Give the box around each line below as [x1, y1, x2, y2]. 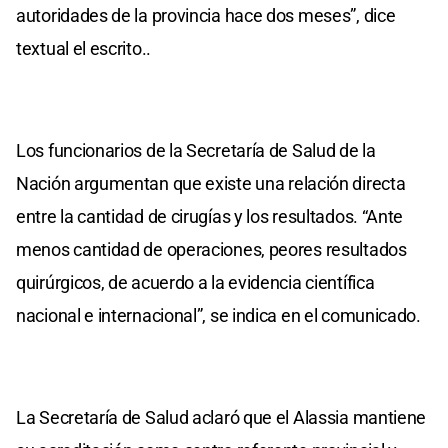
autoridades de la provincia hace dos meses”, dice [16, 4, 396, 26]
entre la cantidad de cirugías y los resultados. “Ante [16, 205, 404, 227]
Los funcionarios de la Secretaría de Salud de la [16, 139, 376, 161]
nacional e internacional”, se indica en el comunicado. [16, 304, 421, 326]
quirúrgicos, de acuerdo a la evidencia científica [16, 271, 375, 293]
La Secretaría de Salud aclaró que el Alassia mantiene [16, 406, 427, 428]
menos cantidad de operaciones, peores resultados [16, 238, 407, 260]
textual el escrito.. [16, 37, 151, 59]
